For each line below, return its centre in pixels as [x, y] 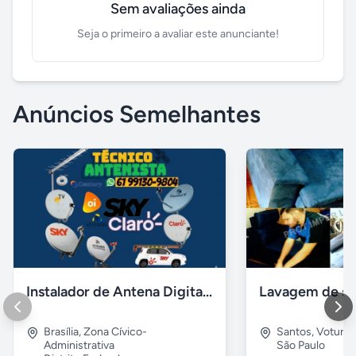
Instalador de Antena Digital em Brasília [207, 292]
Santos [294, 332]
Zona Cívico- [115, 332]
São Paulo [301, 346]
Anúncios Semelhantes [137, 114]
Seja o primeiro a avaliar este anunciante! [178, 34]
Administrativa [79, 346]
